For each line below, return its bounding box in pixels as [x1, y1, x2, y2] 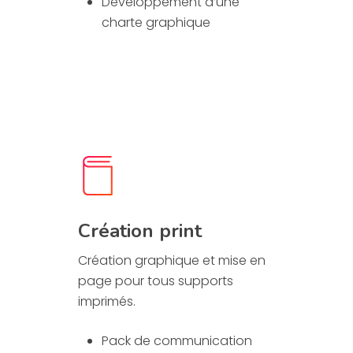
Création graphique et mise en [77, 251, 266, 270]
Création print [77, 218, 202, 244]
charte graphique [101, 13, 210, 32]
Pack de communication [101, 332, 252, 351]
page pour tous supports [77, 272, 233, 291]
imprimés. [77, 292, 136, 311]
